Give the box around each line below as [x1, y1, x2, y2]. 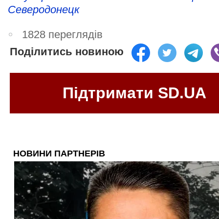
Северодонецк [8, 3, 79, 16]
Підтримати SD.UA [63, 84, 206, 102]
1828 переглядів [22, 28, 103, 41]
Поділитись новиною [10, 45, 124, 58]
